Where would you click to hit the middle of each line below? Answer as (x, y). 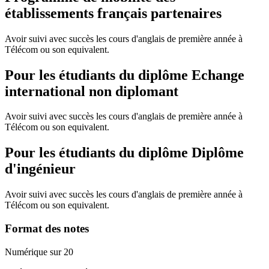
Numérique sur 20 (39, 252)
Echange (218, 75)
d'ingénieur (40, 169)
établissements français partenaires (113, 13)
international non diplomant (92, 91)
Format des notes (47, 228)
